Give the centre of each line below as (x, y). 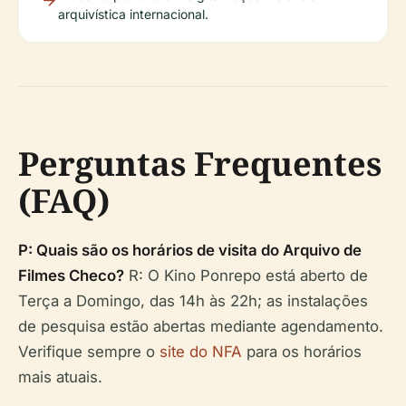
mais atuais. (60, 377)
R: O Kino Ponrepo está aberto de (246, 275)
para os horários (302, 351)
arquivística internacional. (133, 14)
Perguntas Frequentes (200, 163)
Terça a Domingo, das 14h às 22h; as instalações (193, 300)
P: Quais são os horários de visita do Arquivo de (190, 250)
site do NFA (201, 351)
